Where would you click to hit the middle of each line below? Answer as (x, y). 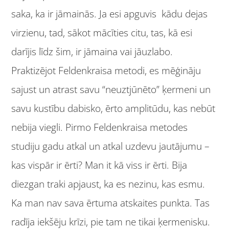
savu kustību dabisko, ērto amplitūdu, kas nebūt (113, 108)
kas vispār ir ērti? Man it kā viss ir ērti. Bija (99, 165)
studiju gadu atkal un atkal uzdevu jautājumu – (111, 146)
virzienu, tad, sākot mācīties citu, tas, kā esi (102, 32)
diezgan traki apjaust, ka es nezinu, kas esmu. (108, 184)
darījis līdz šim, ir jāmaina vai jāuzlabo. (92, 51)
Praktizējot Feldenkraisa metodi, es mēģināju (106, 70)
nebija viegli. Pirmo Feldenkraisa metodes (100, 127)
